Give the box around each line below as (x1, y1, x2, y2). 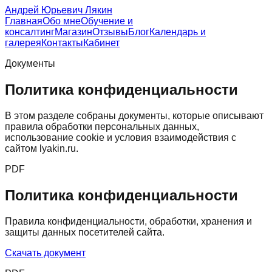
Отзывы (92, 27, 128, 37)
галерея (5, 38, 41, 48)
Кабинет (83, 38, 120, 48)
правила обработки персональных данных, (5, 121, 199, 132)
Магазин (55, 27, 92, 37)
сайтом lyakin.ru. (5, 143, 78, 154)
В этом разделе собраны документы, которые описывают (5, 110, 263, 121)
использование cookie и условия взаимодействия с (5, 132, 236, 143)
